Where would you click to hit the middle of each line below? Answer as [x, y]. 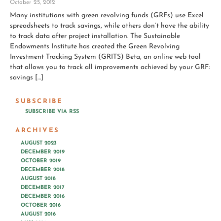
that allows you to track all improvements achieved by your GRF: [110, 67]
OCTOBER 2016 [41, 205]
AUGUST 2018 [38, 179]
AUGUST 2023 [39, 143]
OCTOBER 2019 [41, 161]
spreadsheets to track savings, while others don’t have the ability [110, 26]
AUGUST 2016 [38, 214]
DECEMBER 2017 [43, 188]
